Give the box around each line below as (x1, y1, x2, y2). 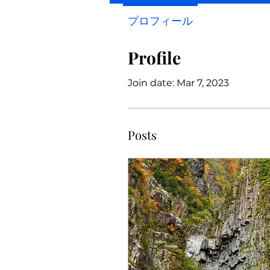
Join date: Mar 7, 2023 (128, 77, 229, 89)
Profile (128, 46, 181, 69)
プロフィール (128, 14, 193, 28)
